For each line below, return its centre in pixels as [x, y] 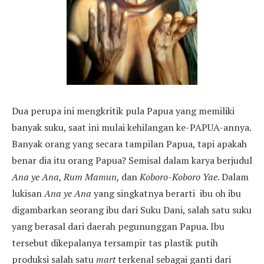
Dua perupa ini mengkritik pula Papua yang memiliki [123, 110]
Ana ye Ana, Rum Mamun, [67, 176]
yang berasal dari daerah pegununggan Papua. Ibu [118, 226]
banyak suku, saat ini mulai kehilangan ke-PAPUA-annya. [131, 127]
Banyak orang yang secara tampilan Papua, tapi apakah [129, 143]
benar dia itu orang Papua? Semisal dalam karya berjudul [132, 160]
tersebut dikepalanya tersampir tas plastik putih [115, 242]
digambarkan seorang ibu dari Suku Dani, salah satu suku [132, 209]
